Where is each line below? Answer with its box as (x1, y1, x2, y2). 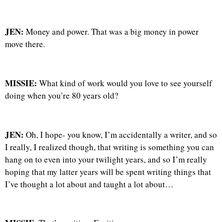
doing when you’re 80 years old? (5, 89, 118, 101)
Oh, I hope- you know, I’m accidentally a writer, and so (24, 128, 217, 140)
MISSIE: (5, 76, 39, 89)
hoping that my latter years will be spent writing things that (5, 166, 211, 177)
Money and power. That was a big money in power (24, 26, 199, 38)
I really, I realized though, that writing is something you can (5, 141, 214, 153)
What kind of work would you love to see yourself (39, 77, 212, 89)
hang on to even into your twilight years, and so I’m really (5, 153, 207, 165)
